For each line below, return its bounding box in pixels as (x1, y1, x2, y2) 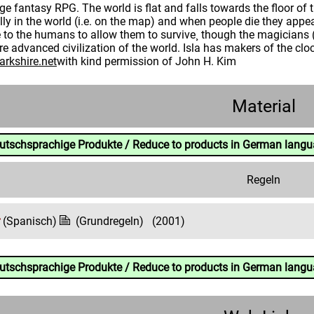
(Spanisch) (3, 214, 60, 228)
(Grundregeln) (76, 214, 144, 228)
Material (231, 96, 296, 116)
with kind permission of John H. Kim (57, 55, 236, 68)
